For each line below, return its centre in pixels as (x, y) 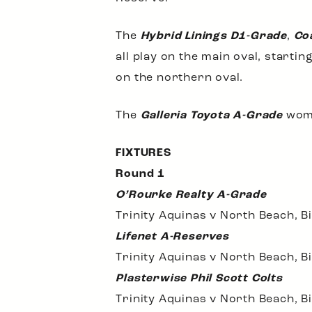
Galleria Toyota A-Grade (211, 116)
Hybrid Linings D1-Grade (213, 36)
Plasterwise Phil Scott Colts (199, 279)
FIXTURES (143, 153)
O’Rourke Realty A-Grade (191, 195)
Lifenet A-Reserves (172, 237)
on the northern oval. (183, 78)
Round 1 (140, 174)
